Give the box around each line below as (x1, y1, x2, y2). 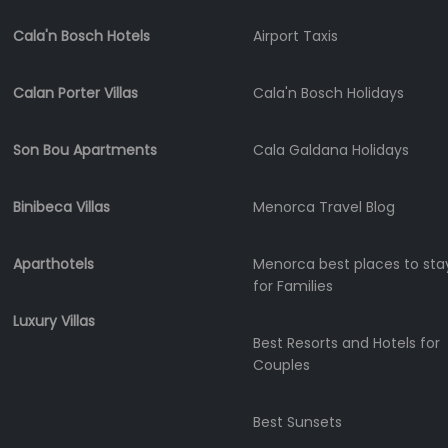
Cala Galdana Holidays (253, 140, 409, 161)
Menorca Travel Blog (253, 197, 395, 218)
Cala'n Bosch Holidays (253, 83, 404, 104)
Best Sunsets (253, 412, 342, 433)
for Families (253, 276, 333, 297)
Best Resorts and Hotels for (253, 333, 440, 354)
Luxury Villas (13, 311, 95, 332)
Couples (253, 355, 310, 376)
